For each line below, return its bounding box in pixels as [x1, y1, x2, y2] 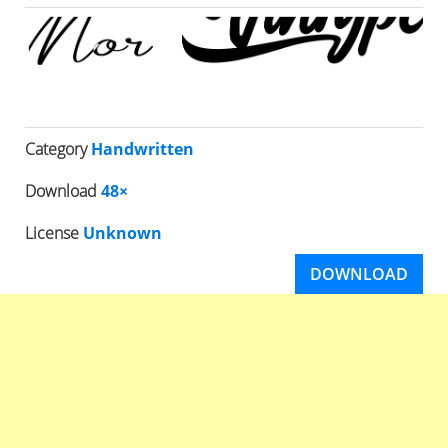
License [25, 221, 83, 244]
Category [25, 137, 91, 160]
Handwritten [91, 137, 194, 160]
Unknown [83, 221, 162, 244]
